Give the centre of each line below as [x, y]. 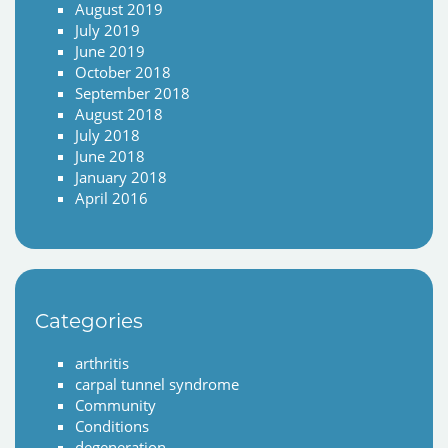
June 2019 [110, 51]
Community [115, 405]
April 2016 [111, 198]
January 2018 [121, 177]
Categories [89, 321]
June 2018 [110, 156]
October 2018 [123, 72]
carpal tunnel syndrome [157, 384]
